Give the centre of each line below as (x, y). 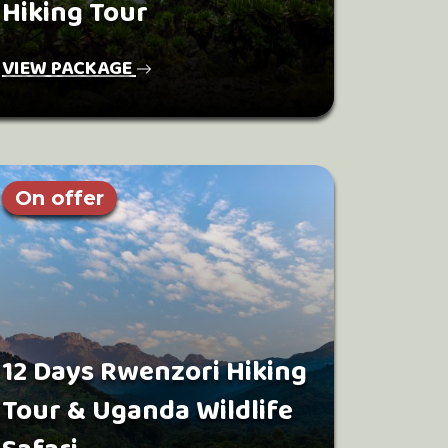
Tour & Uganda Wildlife (147, 411)
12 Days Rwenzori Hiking (154, 372)
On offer (59, 198)
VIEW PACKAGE (69, 68)
